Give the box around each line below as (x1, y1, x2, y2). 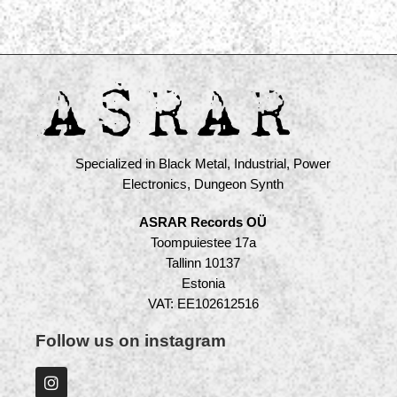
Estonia (181, 276, 225, 292)
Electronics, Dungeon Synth (122, 177, 284, 192)
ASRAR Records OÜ (139, 215, 267, 230)
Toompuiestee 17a (150, 236, 256, 251)
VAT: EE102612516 (147, 297, 259, 312)
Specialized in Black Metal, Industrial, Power (75, 157, 331, 172)
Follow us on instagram (35, 331, 226, 351)
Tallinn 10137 (166, 256, 240, 271)
